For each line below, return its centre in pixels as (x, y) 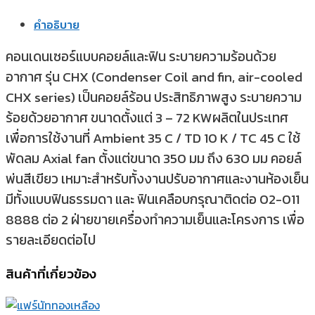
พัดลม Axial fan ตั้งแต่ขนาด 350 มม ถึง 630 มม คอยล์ (154, 158)
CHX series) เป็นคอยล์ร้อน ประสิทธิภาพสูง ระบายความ (154, 97)
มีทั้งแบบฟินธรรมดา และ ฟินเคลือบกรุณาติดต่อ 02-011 (153, 199)
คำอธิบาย (57, 24)
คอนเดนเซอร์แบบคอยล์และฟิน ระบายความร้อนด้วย (141, 56)
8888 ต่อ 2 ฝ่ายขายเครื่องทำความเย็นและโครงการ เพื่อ (155, 219)
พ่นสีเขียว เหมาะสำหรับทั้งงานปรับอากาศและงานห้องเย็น (157, 179)
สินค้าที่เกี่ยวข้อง (51, 273)
